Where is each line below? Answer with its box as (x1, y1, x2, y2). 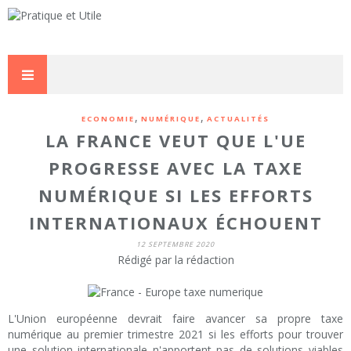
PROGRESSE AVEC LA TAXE (48, 157, 303, 179)
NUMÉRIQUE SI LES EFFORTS (38, 184, 313, 207)
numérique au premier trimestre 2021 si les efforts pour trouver (8, 327, 343, 342)
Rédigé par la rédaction (117, 252, 234, 267)
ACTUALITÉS (207, 114, 270, 124)
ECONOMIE (81, 114, 135, 124)
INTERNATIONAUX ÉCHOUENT (28, 212, 323, 234)
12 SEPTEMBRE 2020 (136, 240, 215, 249)
